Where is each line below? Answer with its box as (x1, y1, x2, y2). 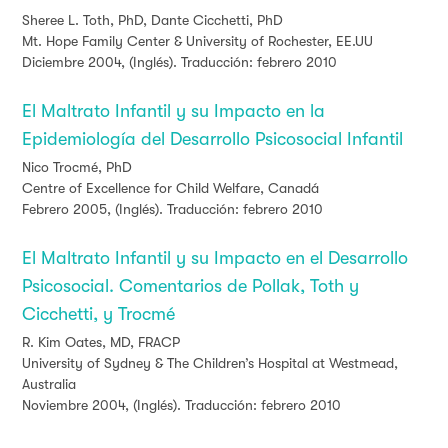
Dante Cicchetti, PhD (151, 12, 283, 29)
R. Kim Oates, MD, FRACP (22, 334, 180, 351)
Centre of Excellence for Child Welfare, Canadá (22, 180, 319, 197)
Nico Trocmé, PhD (22, 159, 132, 176)
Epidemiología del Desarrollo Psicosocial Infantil (22, 129, 403, 150)
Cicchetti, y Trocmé (22, 304, 175, 325)
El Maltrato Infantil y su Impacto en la (22, 101, 325, 122)
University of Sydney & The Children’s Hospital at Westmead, (22, 355, 398, 372)
